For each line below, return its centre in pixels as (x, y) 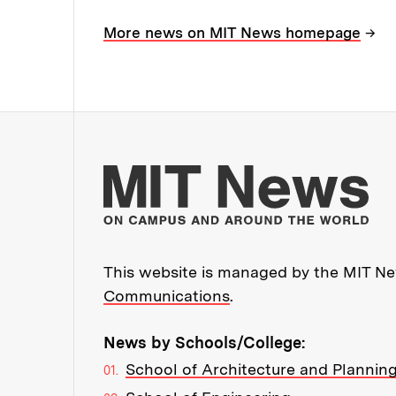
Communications (167, 295)
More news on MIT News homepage (232, 32)
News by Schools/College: (205, 342)
